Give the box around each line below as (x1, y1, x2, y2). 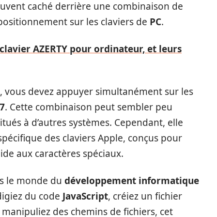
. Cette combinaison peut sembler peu (5, 101, 172, 113)
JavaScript (62, 190, 108, 202)
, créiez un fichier (108, 190, 182, 202)
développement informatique (64, 174, 199, 187)
